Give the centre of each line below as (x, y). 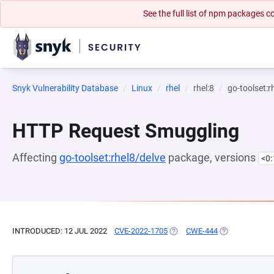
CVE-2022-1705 (141, 231)
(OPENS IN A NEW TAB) (209, 231)
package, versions (212, 157)
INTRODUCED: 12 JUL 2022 (60, 231)
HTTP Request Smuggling (126, 131)
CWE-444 (202, 231)
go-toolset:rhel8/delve (113, 157)
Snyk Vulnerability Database (65, 88)
